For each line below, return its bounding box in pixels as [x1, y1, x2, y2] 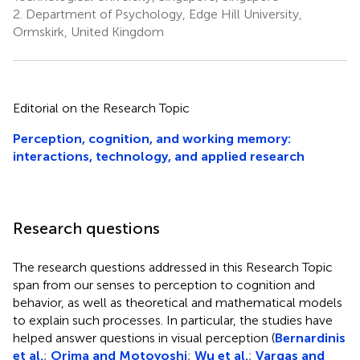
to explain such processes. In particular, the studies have [13, 312, 333, 328]
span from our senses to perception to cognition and [13, 276, 315, 292]
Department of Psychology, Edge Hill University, [22, 6, 302, 22]
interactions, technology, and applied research [13, 148, 305, 164]
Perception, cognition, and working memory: [13, 130, 291, 146]
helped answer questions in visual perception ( [13, 329, 275, 346]
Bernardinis [275, 329, 346, 346]
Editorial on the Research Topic [13, 100, 190, 116]
